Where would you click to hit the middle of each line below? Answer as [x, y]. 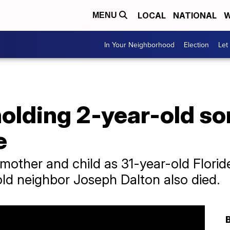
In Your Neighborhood [139, 44]
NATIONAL [195, 15]
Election [196, 44]
